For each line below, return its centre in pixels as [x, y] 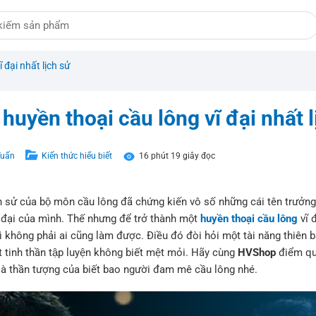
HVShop [257, 252]
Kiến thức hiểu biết [77, 156]
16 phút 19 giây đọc [177, 156]
